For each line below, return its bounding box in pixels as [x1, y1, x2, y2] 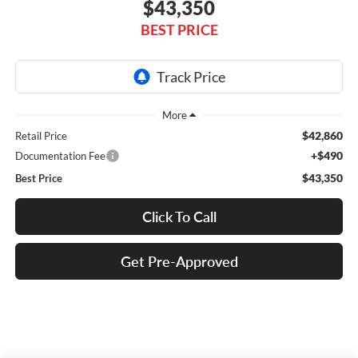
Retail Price [14, 129, 67, 143]
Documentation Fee [14, 149, 105, 163]
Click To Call [141, 208, 217, 226]
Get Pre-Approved [120, 253, 238, 271]
